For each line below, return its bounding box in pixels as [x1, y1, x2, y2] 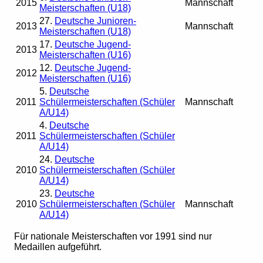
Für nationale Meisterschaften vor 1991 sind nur [14, 231, 212, 242]
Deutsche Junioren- [55, 16, 136, 26]
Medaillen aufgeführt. [14, 242, 102, 252]
